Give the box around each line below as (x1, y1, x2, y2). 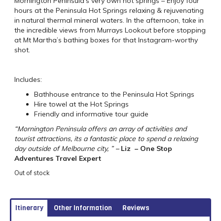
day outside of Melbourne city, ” (14, 144, 115, 153)
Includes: (14, 74, 42, 84)
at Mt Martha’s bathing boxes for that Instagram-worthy (14, 35, 198, 44)
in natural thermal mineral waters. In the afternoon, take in (14, 15, 204, 25)
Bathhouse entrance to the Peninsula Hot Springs (34, 89, 194, 99)
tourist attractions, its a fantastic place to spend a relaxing (14, 134, 198, 143)
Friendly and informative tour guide (34, 109, 148, 118)
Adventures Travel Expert (14, 153, 101, 163)
